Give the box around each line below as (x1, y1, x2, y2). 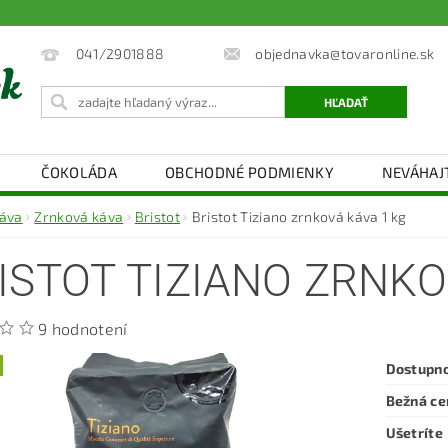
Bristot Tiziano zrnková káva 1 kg (191, 207, 407, 225)
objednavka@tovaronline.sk (255, 44, 435, 62)
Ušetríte (385, 423, 444, 441)
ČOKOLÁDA (40, 162, 118, 181)
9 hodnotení (38, 318, 128, 338)
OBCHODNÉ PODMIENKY (165, 162, 334, 181)
